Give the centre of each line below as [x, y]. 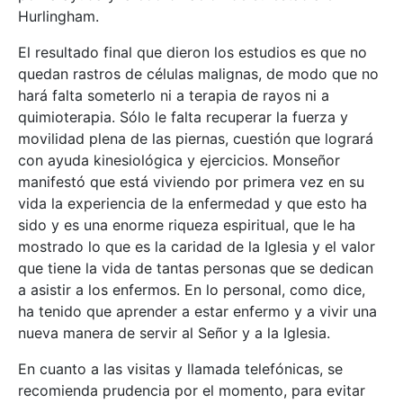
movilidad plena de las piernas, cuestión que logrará [196, 139]
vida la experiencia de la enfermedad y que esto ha [193, 204]
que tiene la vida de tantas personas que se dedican [196, 269]
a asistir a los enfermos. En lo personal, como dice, [192, 290]
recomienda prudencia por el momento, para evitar [192, 391]
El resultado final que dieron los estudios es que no [193, 53]
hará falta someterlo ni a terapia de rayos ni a [174, 96]
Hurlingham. [58, 17]
